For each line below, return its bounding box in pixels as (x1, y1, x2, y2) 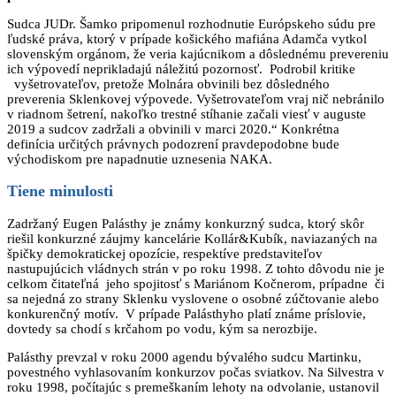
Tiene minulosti (7, 182, 113, 201)
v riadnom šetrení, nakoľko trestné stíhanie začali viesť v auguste (7, 106, 366, 121)
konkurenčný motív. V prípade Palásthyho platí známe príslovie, (7, 306, 366, 321)
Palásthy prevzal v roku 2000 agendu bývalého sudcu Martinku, (7, 349, 362, 364)
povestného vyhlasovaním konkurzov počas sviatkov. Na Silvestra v (7, 364, 385, 379)
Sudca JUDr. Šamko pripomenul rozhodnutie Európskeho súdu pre (7, 16, 376, 31)
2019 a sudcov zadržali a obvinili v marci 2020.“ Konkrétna (7, 121, 339, 136)
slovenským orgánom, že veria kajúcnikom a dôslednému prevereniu (7, 46, 389, 61)
